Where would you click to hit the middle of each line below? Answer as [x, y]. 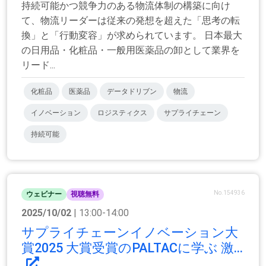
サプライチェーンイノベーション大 [130, 232]
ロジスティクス [122, 113]
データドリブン [132, 92]
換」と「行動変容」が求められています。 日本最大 [132, 36]
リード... [38, 65]
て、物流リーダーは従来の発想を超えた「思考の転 [131, 21]
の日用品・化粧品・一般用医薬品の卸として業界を [131, 50]
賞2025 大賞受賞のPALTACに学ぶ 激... [132, 248]
